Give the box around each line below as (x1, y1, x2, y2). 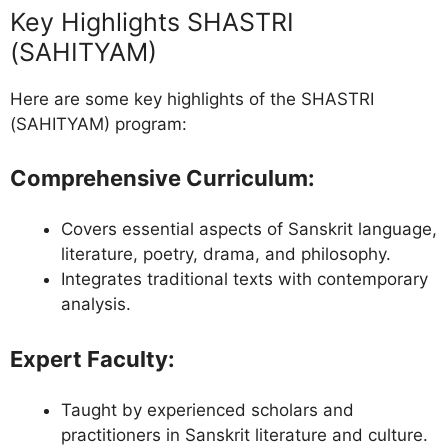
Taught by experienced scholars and (61, 399, 354, 420)
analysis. (61, 294, 131, 315)
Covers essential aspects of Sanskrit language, (61, 219, 437, 240)
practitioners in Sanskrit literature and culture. (61, 424, 428, 445)
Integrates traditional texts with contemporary (61, 269, 428, 290)
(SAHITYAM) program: (10, 113, 187, 134)
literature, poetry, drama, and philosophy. (61, 244, 391, 265)
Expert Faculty (10, 345, 168, 372)
